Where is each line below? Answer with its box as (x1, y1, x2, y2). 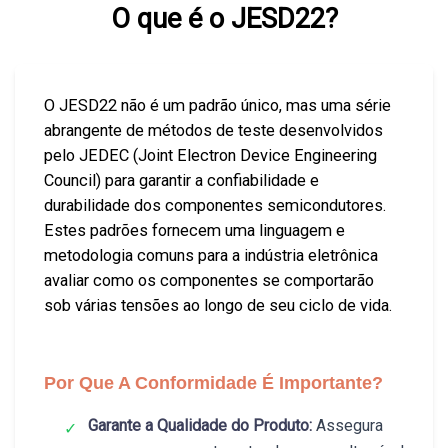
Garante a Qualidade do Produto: (87, 415, 312, 435)
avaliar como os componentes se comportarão (43, 270, 374, 290)
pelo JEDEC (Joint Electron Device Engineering (43, 145, 377, 165)
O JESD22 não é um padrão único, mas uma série (43, 95, 391, 115)
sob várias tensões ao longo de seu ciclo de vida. (43, 295, 392, 315)
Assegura (311, 415, 383, 435)
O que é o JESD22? (110, 2, 338, 35)
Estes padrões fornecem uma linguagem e (43, 220, 345, 240)
